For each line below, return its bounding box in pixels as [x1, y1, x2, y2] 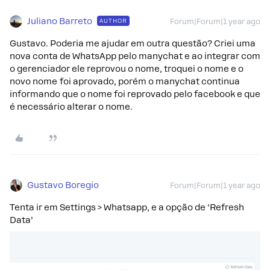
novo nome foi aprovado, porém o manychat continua [10, 77, 240, 86]
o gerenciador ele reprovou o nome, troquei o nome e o [10, 64, 243, 74]
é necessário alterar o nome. [10, 102, 133, 111]
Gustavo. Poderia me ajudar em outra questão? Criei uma [10, 39, 256, 48]
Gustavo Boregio [27, 180, 99, 190]
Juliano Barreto [27, 16, 92, 26]
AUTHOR [99, 17, 127, 24]
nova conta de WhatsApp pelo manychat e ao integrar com [10, 51, 260, 61]
